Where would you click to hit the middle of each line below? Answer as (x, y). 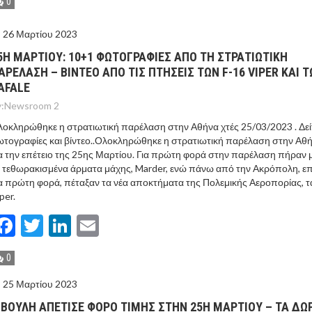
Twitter (79, 225)
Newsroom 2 (32, 106)
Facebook (61, 225)
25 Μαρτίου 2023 (40, 284)
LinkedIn (112, 225)
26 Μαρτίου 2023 (40, 34)
